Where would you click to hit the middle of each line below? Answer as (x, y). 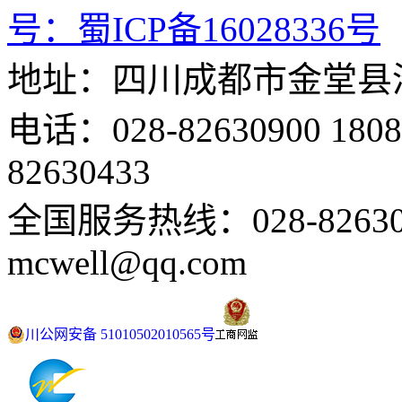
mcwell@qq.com (127, 262)
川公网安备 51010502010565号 (120, 334)
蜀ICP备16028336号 (229, 29)
